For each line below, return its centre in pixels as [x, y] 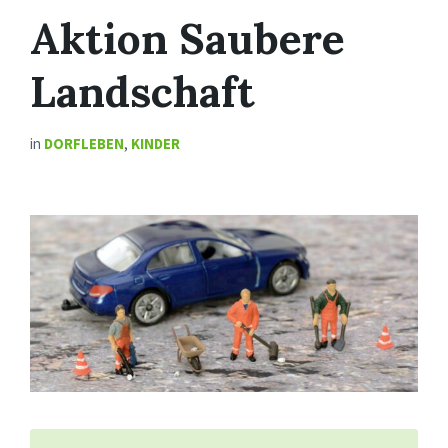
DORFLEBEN [84, 144]
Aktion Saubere [187, 39]
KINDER [155, 144]
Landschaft [142, 92]
